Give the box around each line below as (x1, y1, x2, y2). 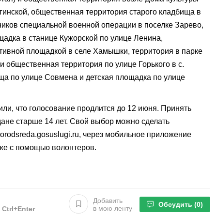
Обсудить (158, 201, 194, 208)
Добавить (93, 197, 123, 204)
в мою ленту (93, 204, 132, 212)
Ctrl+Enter (2, 205, 35, 213)
